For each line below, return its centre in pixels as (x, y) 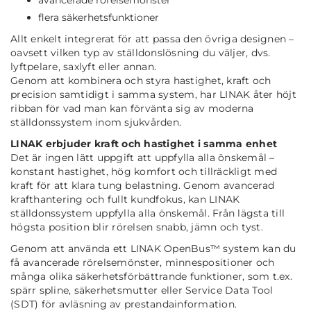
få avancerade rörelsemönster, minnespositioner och (143, 263)
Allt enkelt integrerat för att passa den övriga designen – (152, 39)
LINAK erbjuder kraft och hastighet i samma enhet (144, 144)
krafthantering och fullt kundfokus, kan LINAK (125, 200)
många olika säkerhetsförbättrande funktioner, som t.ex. (151, 277)
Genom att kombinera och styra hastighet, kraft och (141, 81)
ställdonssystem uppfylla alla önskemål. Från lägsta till (148, 213)
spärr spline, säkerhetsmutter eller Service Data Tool (142, 291)
